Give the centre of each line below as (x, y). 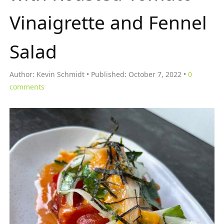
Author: (22, 74)
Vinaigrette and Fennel (108, 22)
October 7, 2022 (155, 74)
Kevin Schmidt (60, 74)
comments (27, 87)
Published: (109, 74)
